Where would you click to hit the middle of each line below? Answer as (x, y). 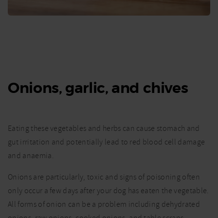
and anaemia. (31, 155)
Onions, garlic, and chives (98, 88)
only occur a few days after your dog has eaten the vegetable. (109, 191)
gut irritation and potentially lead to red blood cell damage (107, 142)
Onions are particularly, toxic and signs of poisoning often (104, 177)
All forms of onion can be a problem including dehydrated (104, 204)
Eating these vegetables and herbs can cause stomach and (104, 128)
